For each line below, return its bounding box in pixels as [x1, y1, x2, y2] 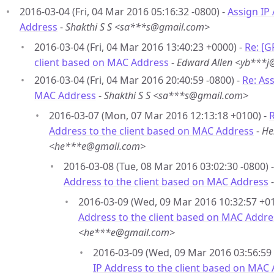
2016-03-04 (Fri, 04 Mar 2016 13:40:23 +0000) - [34, 40, 245, 54]
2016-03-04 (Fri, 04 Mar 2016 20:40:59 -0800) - [34, 73, 242, 87]
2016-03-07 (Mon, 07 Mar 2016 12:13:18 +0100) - [49, 109, 269, 122]
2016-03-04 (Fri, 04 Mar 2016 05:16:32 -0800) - [20, 5, 228, 18]
